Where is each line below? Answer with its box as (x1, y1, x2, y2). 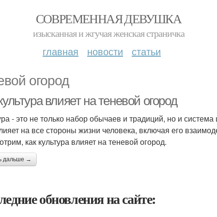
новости (87, 44, 123, 58)
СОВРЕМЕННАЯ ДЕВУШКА (35, 10, 182, 27)
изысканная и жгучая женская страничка (32, 27, 185, 40)
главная (43, 44, 78, 58)
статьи (132, 44, 161, 58)
